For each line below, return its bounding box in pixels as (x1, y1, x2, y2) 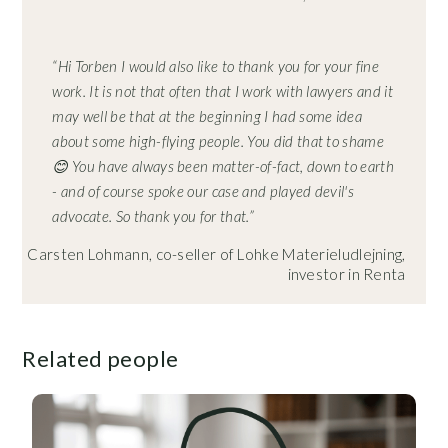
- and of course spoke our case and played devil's (52, 181, 355, 200)
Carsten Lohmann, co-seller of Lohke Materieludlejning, (27, 244, 406, 263)
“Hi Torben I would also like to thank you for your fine (52, 56, 379, 75)
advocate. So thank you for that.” (52, 206, 254, 225)
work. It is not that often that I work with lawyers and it (52, 81, 393, 100)
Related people (22, 344, 179, 372)
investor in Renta (287, 264, 406, 283)
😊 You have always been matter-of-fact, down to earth (52, 156, 395, 175)
